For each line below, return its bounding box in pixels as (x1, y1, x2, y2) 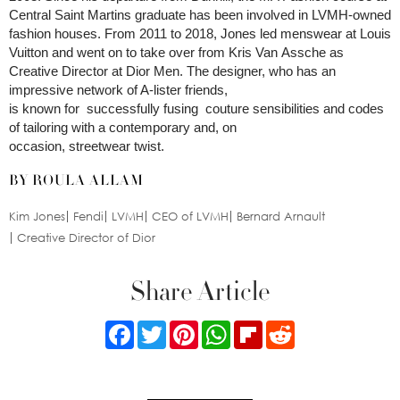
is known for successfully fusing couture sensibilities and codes (9, 101, 384, 116)
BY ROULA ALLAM (9, 171, 144, 189)
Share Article (129, 274, 271, 309)
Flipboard (262, 319, 319, 337)
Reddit (295, 319, 333, 337)
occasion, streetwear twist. (9, 138, 164, 154)
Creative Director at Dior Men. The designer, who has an (9, 63, 336, 79)
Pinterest (198, 319, 250, 337)
